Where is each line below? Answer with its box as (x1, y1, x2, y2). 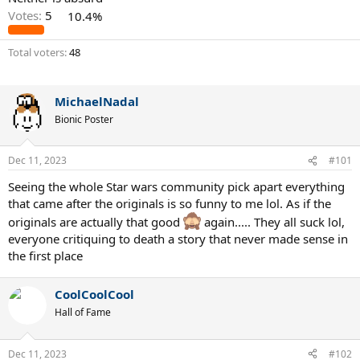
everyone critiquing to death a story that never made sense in (8, 231, 348, 247)
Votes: (8, 7, 42, 24)
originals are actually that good (8, 214, 183, 231)
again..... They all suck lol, (201, 214, 345, 231)
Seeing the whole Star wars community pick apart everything (8, 178, 345, 195)
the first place (8, 247, 83, 264)
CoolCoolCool (55, 286, 134, 303)
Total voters (8, 44, 64, 59)
